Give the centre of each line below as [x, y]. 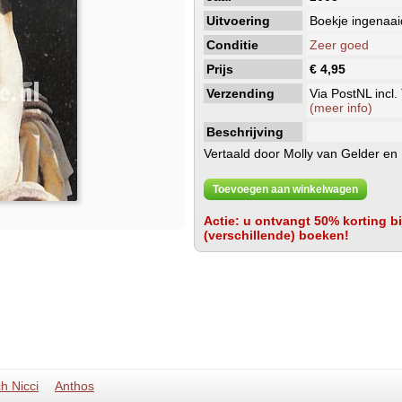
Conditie [232, 45]
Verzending [240, 93]
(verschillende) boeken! [276, 235]
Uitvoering [238, 21]
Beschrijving [245, 132]
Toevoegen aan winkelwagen [285, 189]
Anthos [74, 386]
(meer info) [341, 108]
